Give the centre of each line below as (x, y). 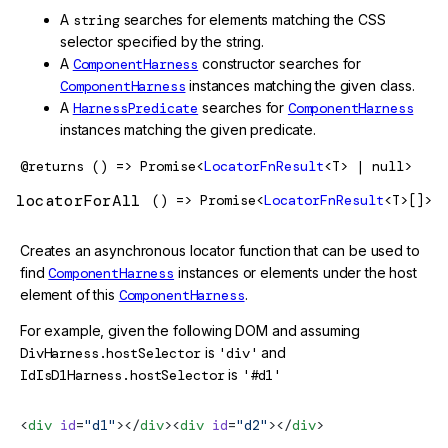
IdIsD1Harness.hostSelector (122, 374)
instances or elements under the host (295, 272)
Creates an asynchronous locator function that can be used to (220, 250)
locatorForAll (78, 200)
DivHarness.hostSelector (110, 352)
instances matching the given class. (300, 85)
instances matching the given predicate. (188, 129)
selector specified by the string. (162, 41)
